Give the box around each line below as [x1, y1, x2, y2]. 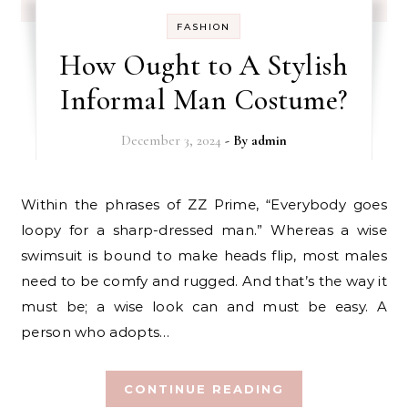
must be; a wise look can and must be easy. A [21, 298, 387, 315]
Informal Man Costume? [60, 82, 348, 117]
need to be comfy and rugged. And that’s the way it [21, 272, 387, 290]
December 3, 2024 [120, 132, 221, 148]
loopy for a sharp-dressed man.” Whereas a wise [21, 221, 387, 239]
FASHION [177, 21, 231, 33]
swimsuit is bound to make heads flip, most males [21, 247, 387, 264]
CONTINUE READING [124, 382, 284, 396]
